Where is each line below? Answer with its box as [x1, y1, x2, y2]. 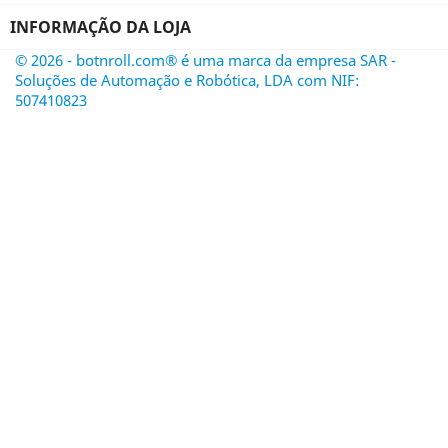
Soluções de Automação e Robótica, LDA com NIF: [15, 70, 359, 91]
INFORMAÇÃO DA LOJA [10, 16, 191, 39]
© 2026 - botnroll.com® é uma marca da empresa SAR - [15, 50, 396, 71]
